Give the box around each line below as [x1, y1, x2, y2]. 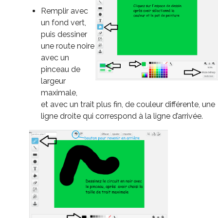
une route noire [41, 41, 94, 51]
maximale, [41, 88, 77, 98]
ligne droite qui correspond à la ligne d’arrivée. [41, 111, 203, 121]
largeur [41, 76, 66, 86]
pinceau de [41, 65, 80, 74]
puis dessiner [41, 30, 87, 39]
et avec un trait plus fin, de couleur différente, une [41, 100, 215, 109]
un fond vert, [41, 18, 86, 28]
